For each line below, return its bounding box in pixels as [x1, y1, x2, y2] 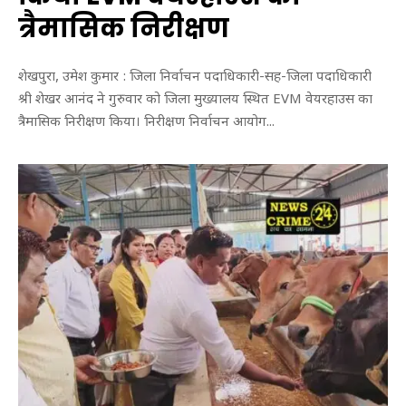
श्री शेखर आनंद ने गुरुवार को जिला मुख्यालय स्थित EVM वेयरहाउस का [18, 91, 372, 109]
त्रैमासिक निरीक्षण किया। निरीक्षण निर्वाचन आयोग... [18, 113, 275, 131]
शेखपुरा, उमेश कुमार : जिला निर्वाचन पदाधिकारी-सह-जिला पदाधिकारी [18, 68, 372, 86]
